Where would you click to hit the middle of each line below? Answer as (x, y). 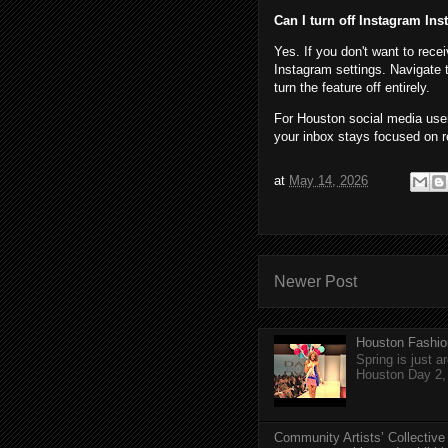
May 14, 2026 (328, 181)
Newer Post (315, 282)
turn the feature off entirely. (352, 88)
